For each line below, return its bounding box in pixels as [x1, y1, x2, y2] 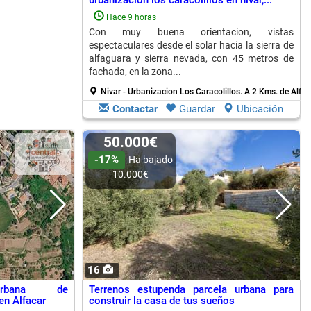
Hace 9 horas [106, 12, 156, 22]
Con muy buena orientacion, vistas [88, 26, 294, 37]
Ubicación [237, 103, 283, 115]
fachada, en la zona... [88, 66, 181, 77]
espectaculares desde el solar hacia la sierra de [88, 40, 294, 51]
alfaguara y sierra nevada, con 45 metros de [88, 53, 294, 64]
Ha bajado [128, 154, 173, 165]
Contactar [112, 103, 158, 115]
